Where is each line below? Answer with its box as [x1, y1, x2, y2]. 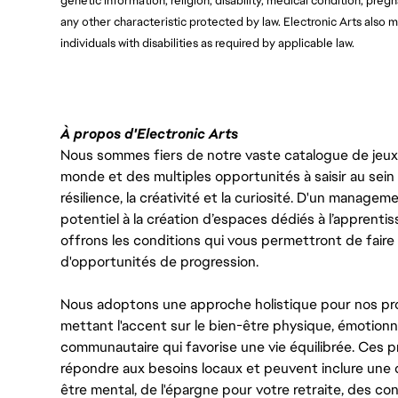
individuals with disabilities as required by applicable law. [60, 36, 354, 52]
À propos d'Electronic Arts [60, 123, 238, 143]
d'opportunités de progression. [60, 251, 259, 271]
